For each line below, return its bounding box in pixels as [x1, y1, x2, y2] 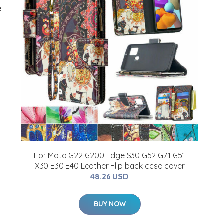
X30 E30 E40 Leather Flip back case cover [34, 161, 185, 171]
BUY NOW [93, 199, 126, 208]
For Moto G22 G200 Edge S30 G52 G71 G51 [34, 151, 185, 160]
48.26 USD [90, 172, 129, 181]
